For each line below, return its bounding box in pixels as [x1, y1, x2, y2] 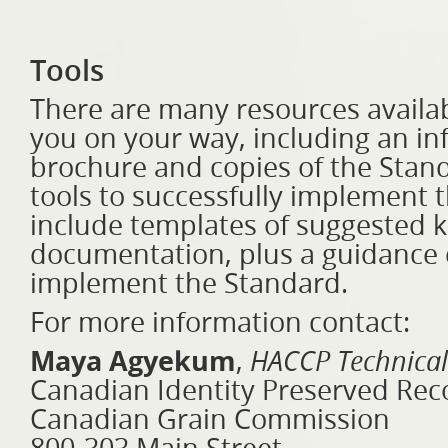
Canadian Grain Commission [30, 404, 390, 436]
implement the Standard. [30, 268, 348, 300]
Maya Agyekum [30, 346, 236, 378]
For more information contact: [30, 307, 410, 339]
